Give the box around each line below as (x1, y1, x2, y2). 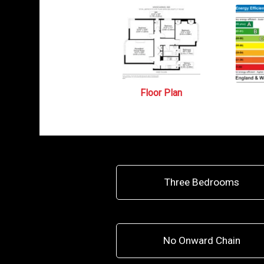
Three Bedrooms (164, 176, 239, 188)
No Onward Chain (163, 235, 240, 246)
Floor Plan (140, 87, 183, 98)
